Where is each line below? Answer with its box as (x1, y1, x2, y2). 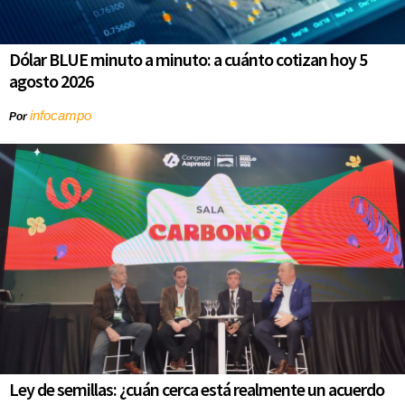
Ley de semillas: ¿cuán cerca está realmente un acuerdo (9, 377, 384, 400)
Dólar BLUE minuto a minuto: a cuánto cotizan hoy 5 (9, 47, 367, 71)
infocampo (30, 107, 91, 123)
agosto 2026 (9, 69, 93, 92)
